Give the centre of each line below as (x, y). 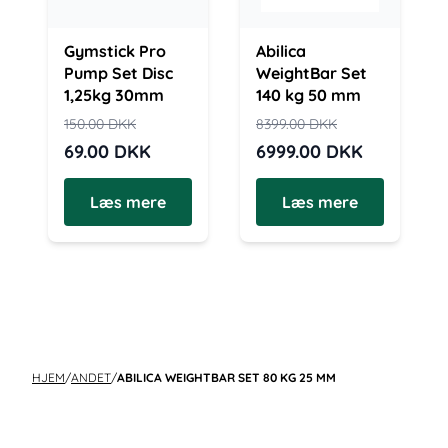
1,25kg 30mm (114, 95)
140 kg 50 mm (308, 95)
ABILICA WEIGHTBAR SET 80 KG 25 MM (226, 377)
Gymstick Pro (115, 51)
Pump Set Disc (118, 73)
